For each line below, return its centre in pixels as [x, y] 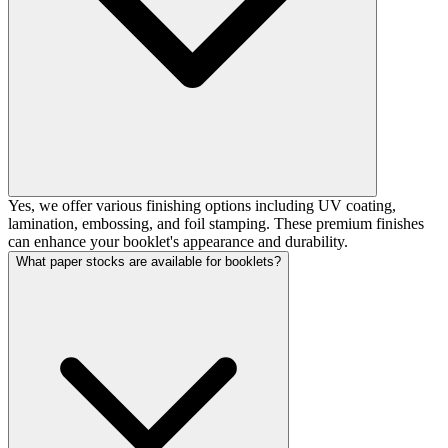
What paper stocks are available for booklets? [148, 262]
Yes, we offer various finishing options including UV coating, [202, 206]
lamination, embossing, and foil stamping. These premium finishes [216, 224]
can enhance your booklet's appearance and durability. [178, 242]
